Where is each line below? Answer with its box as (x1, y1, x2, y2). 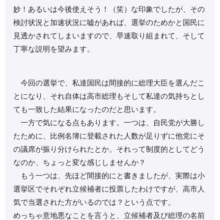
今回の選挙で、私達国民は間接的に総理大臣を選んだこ (13, 78, 205, 88)
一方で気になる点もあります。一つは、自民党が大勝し (13, 118, 205, 128)
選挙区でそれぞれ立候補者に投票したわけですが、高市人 (13, 184, 205, 194)
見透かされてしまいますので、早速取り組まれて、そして (13, 31, 205, 41)
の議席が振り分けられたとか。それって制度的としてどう (13, 144, 205, 154)
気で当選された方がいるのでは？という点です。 (13, 197, 176, 207)
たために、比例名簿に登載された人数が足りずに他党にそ (13, 131, 205, 141)
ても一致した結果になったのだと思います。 (13, 105, 161, 114)
